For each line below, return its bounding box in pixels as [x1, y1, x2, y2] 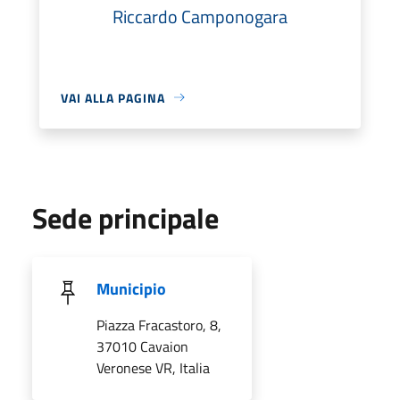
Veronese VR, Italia [96, 356, 210, 379]
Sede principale [32, 196, 219, 239]
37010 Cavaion [96, 335, 188, 357]
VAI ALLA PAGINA [61, 87, 165, 107]
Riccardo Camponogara [112, 2, 287, 30]
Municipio [96, 276, 166, 301]
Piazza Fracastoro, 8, [96, 313, 221, 336]
